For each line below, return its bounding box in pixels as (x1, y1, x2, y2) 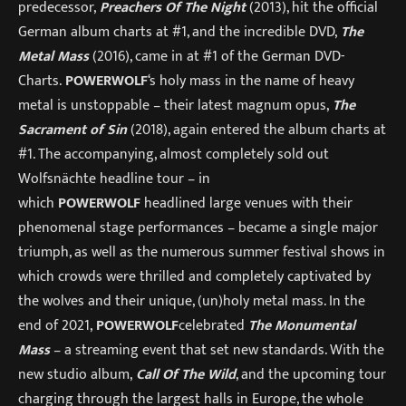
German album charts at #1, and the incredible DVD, (18, 19, 341, 43)
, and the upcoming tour (236, 362, 386, 386)
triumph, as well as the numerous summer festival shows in (18, 239, 385, 264)
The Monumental (248, 313, 355, 337)
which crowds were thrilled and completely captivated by (18, 264, 371, 288)
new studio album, (18, 362, 136, 386)
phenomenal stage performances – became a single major (18, 215, 378, 239)
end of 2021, (18, 313, 96, 337)
